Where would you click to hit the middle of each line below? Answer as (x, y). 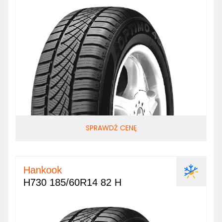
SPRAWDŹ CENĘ (111, 128)
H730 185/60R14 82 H (72, 182)
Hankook (43, 170)
